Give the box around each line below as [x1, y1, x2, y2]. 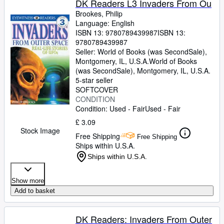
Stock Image [20, 125, 60, 135]
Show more [11, 177, 44, 184]
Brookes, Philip [75, 8, 122, 18]
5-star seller [75, 75, 113, 85]
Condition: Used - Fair [75, 103, 145, 113]
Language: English [75, 18, 134, 28]
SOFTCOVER [75, 84, 118, 94]
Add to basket [14, 187, 55, 194]
